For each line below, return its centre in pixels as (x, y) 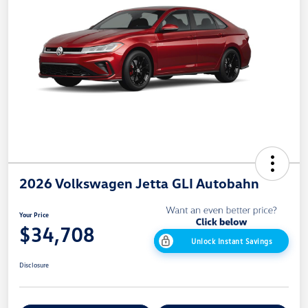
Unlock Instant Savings (232, 241)
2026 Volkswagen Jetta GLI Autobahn (139, 183)
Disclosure (34, 265)
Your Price (34, 215)
